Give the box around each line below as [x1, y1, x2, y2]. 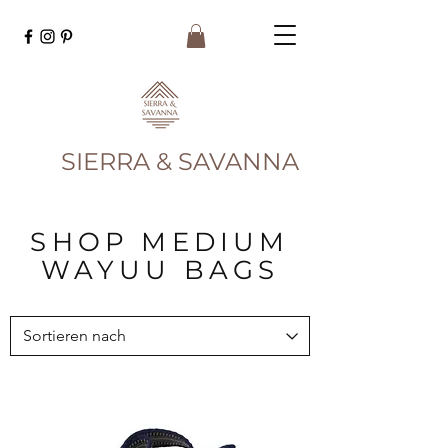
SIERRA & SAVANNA [61, 147, 299, 176]
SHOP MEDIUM [30, 226, 290, 258]
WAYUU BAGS [40, 254, 280, 286]
